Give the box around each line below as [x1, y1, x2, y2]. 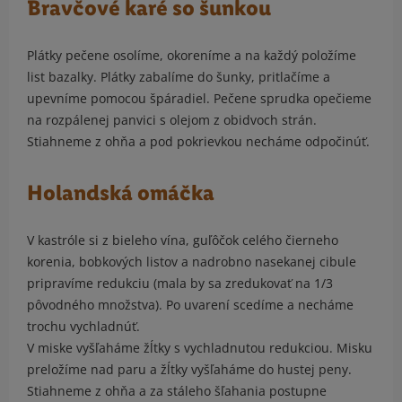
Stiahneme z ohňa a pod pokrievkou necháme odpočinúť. [27, 133, 370, 151]
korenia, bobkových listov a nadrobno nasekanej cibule [27, 253, 356, 271]
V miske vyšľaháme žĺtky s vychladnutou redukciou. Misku [27, 339, 372, 357]
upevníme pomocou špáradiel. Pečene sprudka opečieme [27, 90, 371, 108]
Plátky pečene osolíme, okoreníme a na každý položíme [27, 47, 356, 65]
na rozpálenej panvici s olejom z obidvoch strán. [27, 111, 317, 129]
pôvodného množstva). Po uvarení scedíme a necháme [27, 296, 354, 314]
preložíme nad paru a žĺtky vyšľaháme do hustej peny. [27, 361, 352, 379]
